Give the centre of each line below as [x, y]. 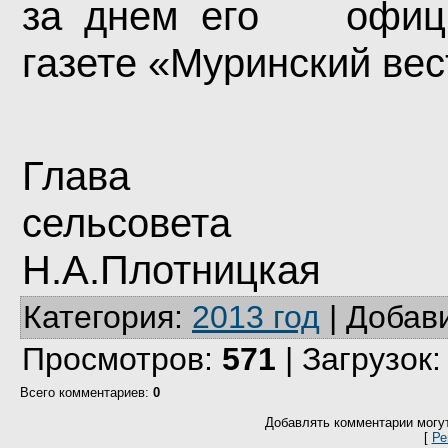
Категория [98, 317]
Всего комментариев [82, 392]
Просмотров [113, 359]
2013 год [256, 317]
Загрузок [367, 359]
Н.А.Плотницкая [171, 270]
